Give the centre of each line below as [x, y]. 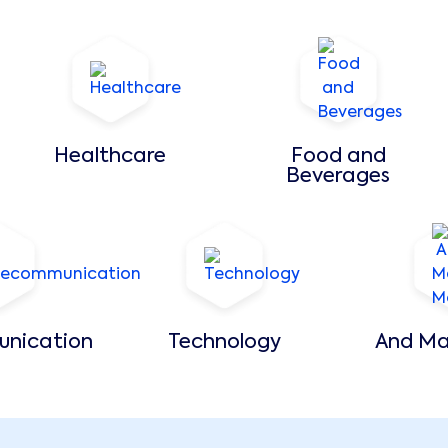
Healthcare [110, 157]
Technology [224, 343]
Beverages [338, 177]
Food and [338, 157]
